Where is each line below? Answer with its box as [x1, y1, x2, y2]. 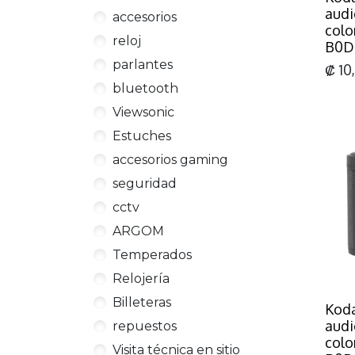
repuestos [113, 319, 177, 334]
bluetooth [113, 81, 178, 96]
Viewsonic [113, 105, 174, 120]
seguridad [113, 176, 177, 191]
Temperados [113, 247, 192, 262]
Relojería [113, 271, 170, 286]
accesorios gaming [113, 152, 228, 167]
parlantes [113, 57, 173, 72]
